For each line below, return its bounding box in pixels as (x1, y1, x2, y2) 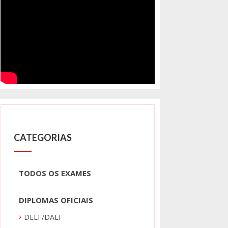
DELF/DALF (24, 212, 63, 222)
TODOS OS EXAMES (19, 168, 92, 179)
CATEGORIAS (14, 132, 72, 144)
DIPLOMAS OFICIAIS (19, 195, 94, 206)
